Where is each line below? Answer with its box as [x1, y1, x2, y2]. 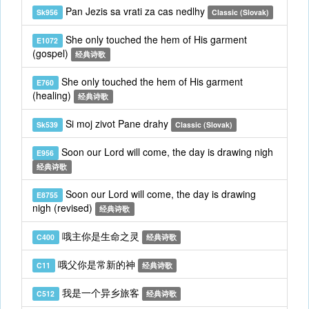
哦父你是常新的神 [54, 257, 138, 271]
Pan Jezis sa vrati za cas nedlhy [62, 4, 208, 18]
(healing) [32, 88, 74, 102]
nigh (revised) [32, 201, 95, 215]
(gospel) [32, 46, 71, 60]
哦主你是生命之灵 [59, 229, 142, 243]
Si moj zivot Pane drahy [62, 117, 171, 130]
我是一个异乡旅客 [59, 286, 142, 299]
